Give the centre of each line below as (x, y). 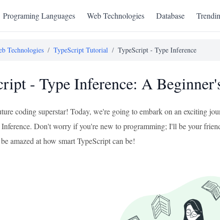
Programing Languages (39, 15)
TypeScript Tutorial (81, 50)
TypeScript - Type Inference (157, 50)
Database (170, 15)
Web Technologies (116, 15)
